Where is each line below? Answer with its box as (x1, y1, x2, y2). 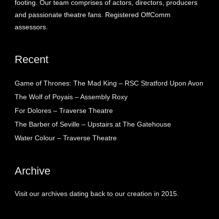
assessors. (15, 23, 48, 31)
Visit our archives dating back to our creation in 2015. (15, 190, 179, 197)
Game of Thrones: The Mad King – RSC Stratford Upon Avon (15, 79, 203, 87)
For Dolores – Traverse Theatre (15, 107, 113, 114)
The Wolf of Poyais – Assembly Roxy (15, 93, 128, 101)
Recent (15, 53, 48, 66)
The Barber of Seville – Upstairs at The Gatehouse (15, 120, 171, 128)
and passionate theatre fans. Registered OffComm (15, 11, 171, 19)
